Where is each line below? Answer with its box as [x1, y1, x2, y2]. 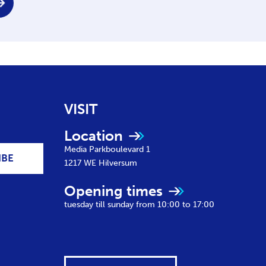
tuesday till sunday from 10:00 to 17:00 [64, 199, 215, 210]
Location [64, 127, 123, 144]
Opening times [64, 182, 163, 199]
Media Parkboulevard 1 [64, 144, 151, 154]
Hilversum [99, 158, 138, 168]
